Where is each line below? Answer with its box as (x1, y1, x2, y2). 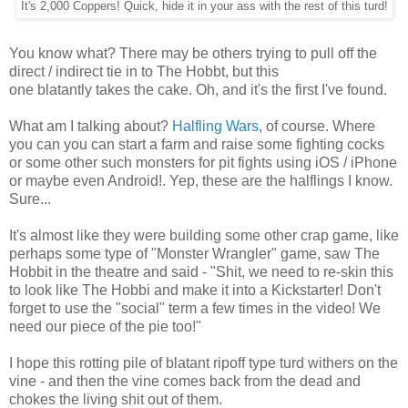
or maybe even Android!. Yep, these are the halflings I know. (9, 172, 393, 189)
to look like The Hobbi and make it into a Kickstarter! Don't (9, 281, 381, 298)
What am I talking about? (9, 117, 172, 134)
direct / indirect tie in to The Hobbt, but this (9, 63, 279, 79)
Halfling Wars (172, 117, 259, 134)
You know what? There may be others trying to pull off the (9, 45, 377, 61)
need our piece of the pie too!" (9, 318, 201, 334)
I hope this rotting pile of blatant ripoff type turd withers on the (9, 354, 398, 371)
